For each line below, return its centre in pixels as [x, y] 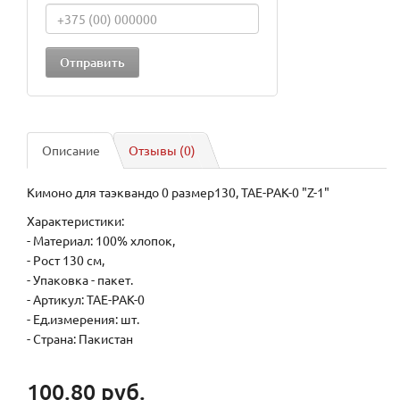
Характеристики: [75, 221]
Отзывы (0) [162, 150]
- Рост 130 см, [66, 260]
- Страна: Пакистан [80, 339]
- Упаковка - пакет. [80, 280]
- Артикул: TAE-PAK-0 [86, 300]
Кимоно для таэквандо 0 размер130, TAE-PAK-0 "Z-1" [178, 192]
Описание [71, 150]
